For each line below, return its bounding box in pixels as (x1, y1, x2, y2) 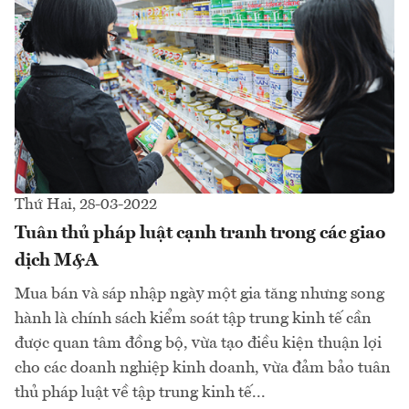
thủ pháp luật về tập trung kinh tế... (15, 383, 266, 401)
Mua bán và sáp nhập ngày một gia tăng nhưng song (15, 285, 384, 302)
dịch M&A (15, 251, 99, 270)
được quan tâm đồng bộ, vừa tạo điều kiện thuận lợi (15, 334, 382, 351)
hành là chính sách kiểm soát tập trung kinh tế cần (15, 309, 372, 327)
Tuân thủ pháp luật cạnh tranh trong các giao (15, 224, 385, 243)
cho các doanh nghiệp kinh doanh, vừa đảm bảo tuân (15, 359, 391, 376)
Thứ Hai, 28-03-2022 (15, 196, 157, 213)
